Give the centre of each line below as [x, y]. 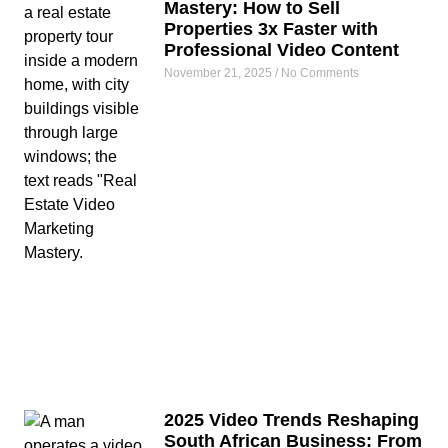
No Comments [318, 72]
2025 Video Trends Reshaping [291, 419]
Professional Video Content [281, 49]
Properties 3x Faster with [271, 28]
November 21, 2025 [219, 72]
